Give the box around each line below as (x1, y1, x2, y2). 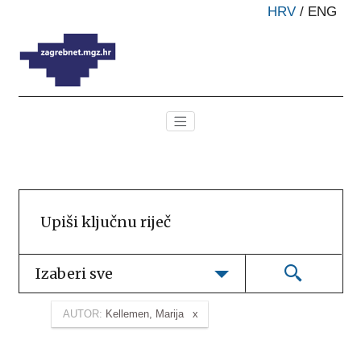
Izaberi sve (35, 264, 113, 283)
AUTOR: (62, 308, 102, 320)
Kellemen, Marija (105, 308, 184, 320)
